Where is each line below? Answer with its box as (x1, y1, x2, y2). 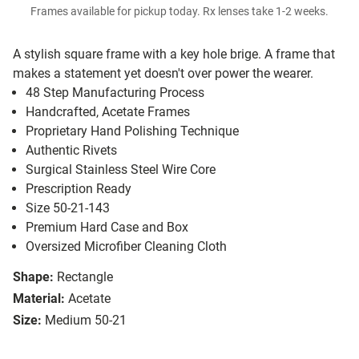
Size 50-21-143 (26, 200, 110, 216)
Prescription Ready (26, 181, 131, 197)
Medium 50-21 (45, 313, 127, 329)
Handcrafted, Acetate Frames (26, 104, 190, 120)
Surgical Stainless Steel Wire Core (26, 162, 216, 178)
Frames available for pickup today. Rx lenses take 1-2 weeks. (30, 5, 329, 19)
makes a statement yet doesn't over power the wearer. (13, 66, 313, 82)
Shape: (13, 269, 54, 285)
